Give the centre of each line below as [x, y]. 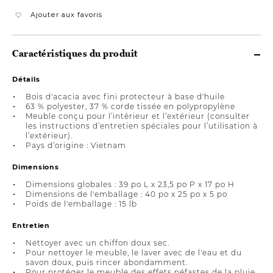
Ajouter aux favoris [66, 14]
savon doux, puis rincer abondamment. [107, 262]
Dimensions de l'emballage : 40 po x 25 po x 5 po [126, 194]
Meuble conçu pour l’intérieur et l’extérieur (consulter [138, 116]
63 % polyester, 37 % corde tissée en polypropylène [130, 106]
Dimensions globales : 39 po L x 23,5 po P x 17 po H [130, 184]
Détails [26, 79]
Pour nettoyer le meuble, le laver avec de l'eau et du [134, 252]
